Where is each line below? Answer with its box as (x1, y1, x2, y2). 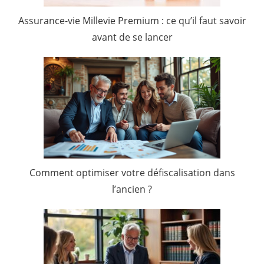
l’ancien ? (112, 182, 152, 196)
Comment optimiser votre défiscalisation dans (29, 166, 235, 179)
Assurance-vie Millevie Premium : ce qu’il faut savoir (18, 14, 246, 28)
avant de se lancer (91, 31, 173, 44)
